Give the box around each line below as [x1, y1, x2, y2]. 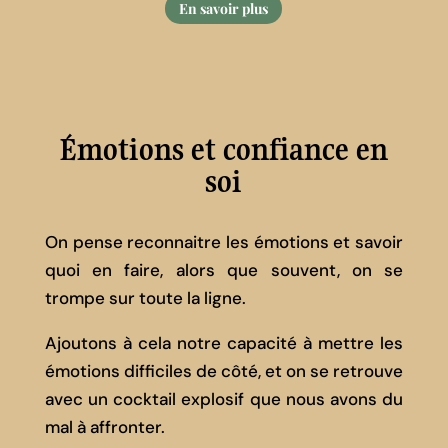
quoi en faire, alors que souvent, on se [44, 259, 404, 282]
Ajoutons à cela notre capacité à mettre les [44, 332, 404, 355]
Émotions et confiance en [59, 131, 389, 169]
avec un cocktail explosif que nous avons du [44, 388, 404, 411]
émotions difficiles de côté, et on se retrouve [44, 360, 404, 383]
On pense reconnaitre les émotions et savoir [44, 231, 404, 254]
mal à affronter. [44, 416, 165, 439]
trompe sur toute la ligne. [44, 287, 246, 310]
